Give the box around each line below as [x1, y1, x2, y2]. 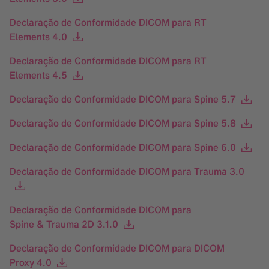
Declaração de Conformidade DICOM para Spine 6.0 [10, 141, 236, 154]
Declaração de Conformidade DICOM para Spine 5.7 [10, 92, 236, 106]
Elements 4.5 [10, 68, 67, 82]
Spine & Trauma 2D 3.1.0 [10, 217, 118, 231]
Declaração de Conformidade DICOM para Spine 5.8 [10, 116, 236, 130]
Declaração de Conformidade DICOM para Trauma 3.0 [10, 165, 244, 178]
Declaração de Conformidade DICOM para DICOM [10, 241, 225, 255]
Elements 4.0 [10, 30, 67, 43]
